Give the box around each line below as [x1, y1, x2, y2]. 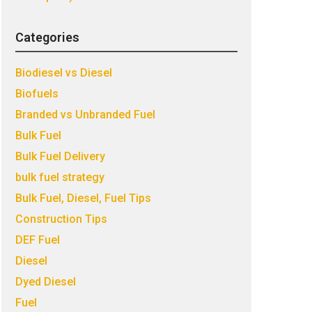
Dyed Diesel [15, 275, 76, 288]
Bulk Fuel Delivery [15, 150, 105, 163]
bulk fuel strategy [15, 171, 104, 184]
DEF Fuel [15, 233, 60, 247]
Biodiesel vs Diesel [15, 66, 112, 79]
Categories [15, 30, 79, 45]
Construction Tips [15, 212, 107, 226]
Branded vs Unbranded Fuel [15, 108, 155, 121]
